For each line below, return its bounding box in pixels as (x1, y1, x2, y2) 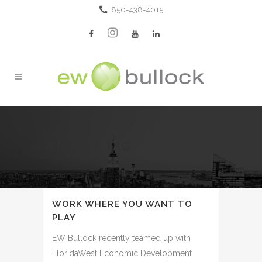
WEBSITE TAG (43, 139, 130, 153)
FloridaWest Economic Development (52, 249, 192, 258)
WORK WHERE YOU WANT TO (52, 199, 192, 209)
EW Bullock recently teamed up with (52, 233, 191, 243)
